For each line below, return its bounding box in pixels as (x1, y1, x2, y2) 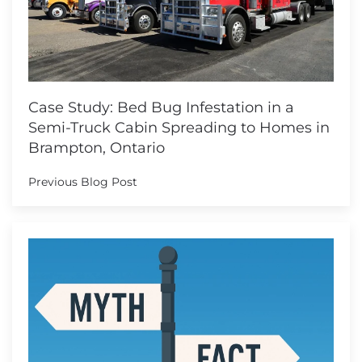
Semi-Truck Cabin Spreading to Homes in (28, 119, 330, 137)
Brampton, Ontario (28, 139, 165, 158)
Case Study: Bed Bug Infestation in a (28, 99, 294, 117)
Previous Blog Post (28, 175, 137, 190)
